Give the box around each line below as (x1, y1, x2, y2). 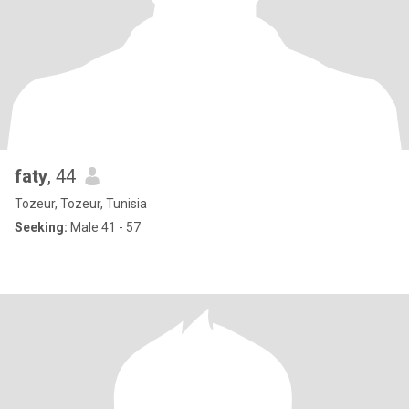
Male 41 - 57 (68, 220, 141, 235)
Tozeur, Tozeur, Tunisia (15, 196, 147, 211)
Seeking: (15, 220, 68, 235)
